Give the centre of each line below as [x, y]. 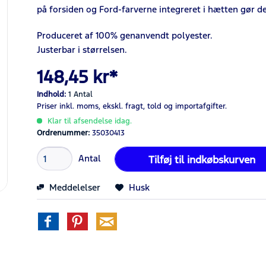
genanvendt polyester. [167, 35]
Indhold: [53, 94]
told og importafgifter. [186, 106]
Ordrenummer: [65, 133]
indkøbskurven [221, 160]
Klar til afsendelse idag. [89, 121]
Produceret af [66, 35]
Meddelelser [74, 187]
